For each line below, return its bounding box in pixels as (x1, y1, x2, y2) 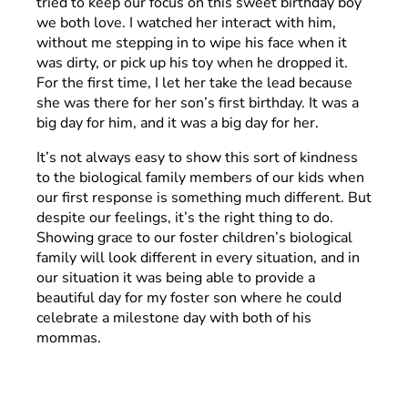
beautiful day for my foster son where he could (36, 287, 342, 308)
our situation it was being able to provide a (36, 267, 315, 288)
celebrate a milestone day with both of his (36, 307, 311, 328)
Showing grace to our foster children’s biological (36, 227, 352, 248)
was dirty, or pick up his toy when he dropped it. (36, 52, 348, 73)
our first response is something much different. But (36, 187, 372, 208)
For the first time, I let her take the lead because (36, 72, 352, 93)
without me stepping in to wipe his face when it (36, 32, 347, 53)
